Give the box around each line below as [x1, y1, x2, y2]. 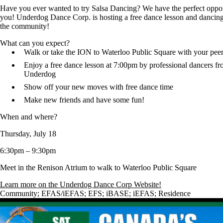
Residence [158, 189, 191, 198]
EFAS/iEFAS [41, 189, 84, 198]
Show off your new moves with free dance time [24, 83, 173, 92]
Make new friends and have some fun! [24, 96, 144, 105]
